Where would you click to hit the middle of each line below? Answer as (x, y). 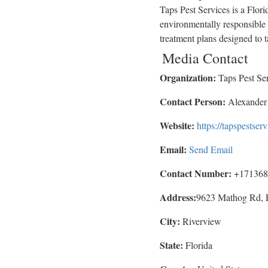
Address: (178, 197)
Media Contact (205, 58)
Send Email (211, 150)
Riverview (201, 221)
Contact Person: (193, 102)
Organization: (188, 78)
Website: (177, 126)
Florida (198, 245)
